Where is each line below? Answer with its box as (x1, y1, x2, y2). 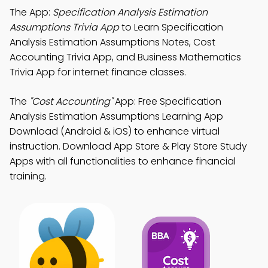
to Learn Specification (119, 20, 223, 34)
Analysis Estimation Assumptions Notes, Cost (10, 35, 215, 49)
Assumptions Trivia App (10, 20, 119, 34)
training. (10, 169, 47, 183)
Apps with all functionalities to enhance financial (10, 154, 236, 168)
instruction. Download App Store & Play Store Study (10, 139, 247, 153)
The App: (10, 5, 53, 19)
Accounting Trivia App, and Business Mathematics (10, 50, 241, 64)
